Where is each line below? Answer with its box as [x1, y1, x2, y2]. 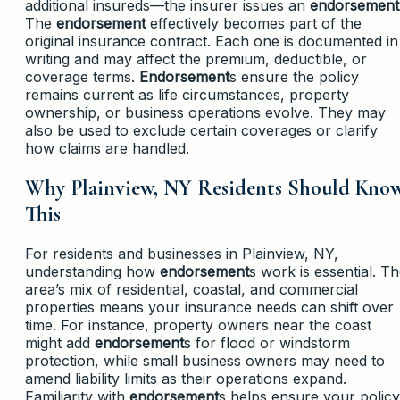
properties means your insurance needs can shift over [25, 297, 394, 316]
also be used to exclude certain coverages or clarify [25, 121, 378, 140]
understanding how [25, 262, 160, 280]
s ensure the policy [229, 68, 359, 87]
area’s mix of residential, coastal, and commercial [25, 279, 358, 298]
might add [25, 333, 95, 352]
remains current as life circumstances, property [25, 86, 349, 104]
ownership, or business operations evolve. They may [25, 104, 386, 122]
